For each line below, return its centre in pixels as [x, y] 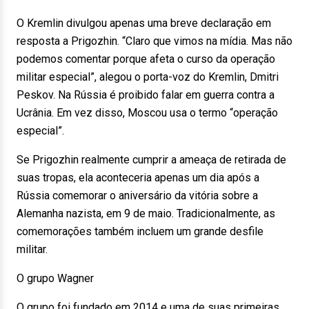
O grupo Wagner [55, 278]
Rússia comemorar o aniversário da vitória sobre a [137, 196]
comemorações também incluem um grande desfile [140, 231]
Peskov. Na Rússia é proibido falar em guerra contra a [146, 95]
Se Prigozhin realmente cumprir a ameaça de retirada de [151, 160]
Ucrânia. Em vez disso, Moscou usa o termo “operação [147, 113]
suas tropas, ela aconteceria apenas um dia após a [138, 178]
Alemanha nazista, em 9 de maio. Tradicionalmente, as [146, 213]
